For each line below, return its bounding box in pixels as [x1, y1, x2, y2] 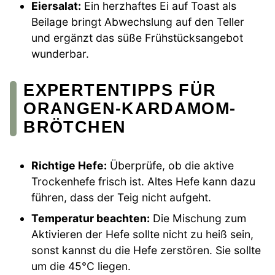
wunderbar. [31, 47, 90, 60]
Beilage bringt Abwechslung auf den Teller [31, 15, 245, 28]
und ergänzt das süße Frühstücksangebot [31, 31, 244, 44]
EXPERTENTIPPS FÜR [23, 80, 217, 99]
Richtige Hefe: [31, 158, 107, 172]
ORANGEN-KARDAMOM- [23, 98, 236, 118]
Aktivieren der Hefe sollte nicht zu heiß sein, [31, 227, 254, 241]
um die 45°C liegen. [31, 259, 131, 273]
